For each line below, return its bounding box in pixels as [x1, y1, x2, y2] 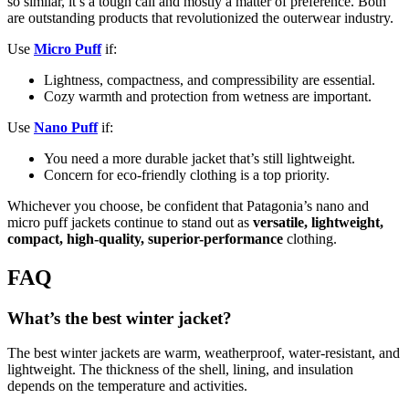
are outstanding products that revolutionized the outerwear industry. [7, 9, 397, 26]
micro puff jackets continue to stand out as [7, 214, 253, 230]
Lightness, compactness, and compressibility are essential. [44, 71, 375, 88]
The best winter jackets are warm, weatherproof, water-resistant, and [7, 345, 400, 362]
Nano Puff [34, 119, 98, 135]
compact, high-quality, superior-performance [7, 230, 283, 246]
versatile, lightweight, [253, 214, 383, 230]
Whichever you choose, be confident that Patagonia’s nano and [7, 197, 369, 214]
